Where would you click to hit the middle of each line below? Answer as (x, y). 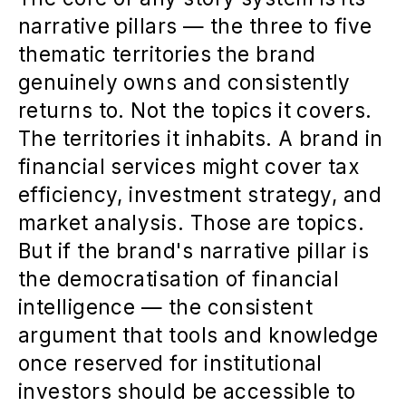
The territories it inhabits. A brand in (201, 138)
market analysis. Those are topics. (192, 222)
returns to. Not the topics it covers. (195, 110)
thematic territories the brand (167, 53)
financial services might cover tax (189, 166)
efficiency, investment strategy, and (200, 194)
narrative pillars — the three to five (195, 25)
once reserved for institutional (170, 362)
